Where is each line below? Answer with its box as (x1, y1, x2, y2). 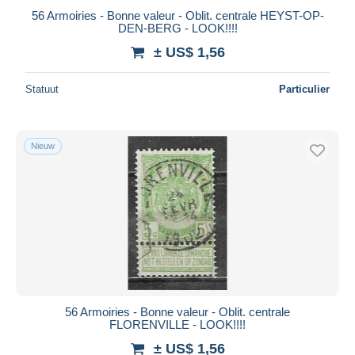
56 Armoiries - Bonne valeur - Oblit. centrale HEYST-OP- (31, 8, 324, 22)
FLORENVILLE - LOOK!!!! (109, 317, 246, 331)
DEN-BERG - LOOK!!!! (117, 21, 238, 35)
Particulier (279, 82, 330, 95)
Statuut (25, 82, 59, 95)
